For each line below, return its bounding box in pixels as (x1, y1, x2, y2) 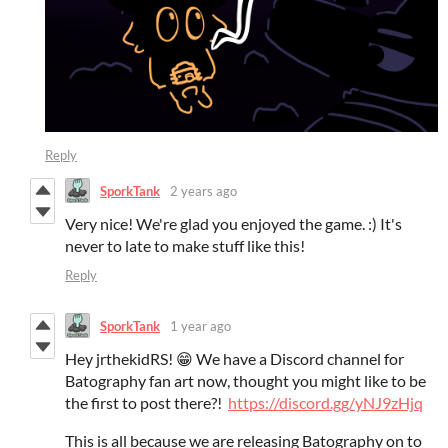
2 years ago (170, 182, 237, 199)
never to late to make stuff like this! (65, 236, 305, 256)
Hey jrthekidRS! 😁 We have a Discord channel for (65, 349, 404, 369)
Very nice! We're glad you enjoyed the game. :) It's (65, 214, 402, 234)
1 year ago (170, 317, 231, 334)
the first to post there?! (65, 393, 228, 413)
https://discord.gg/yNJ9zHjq (228, 393, 423, 413)
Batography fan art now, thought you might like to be (65, 371, 426, 391)
